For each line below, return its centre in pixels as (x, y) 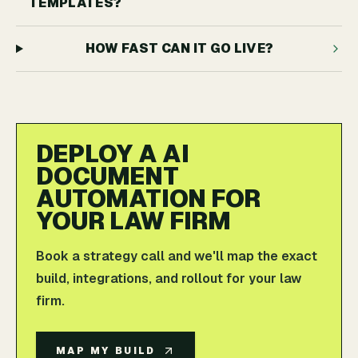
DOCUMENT (107, 176)
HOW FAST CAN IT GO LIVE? (179, 48)
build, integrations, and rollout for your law (169, 278)
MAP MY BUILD (106, 351)
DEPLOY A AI (113, 154)
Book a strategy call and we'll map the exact (177, 256)
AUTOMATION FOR (148, 199)
